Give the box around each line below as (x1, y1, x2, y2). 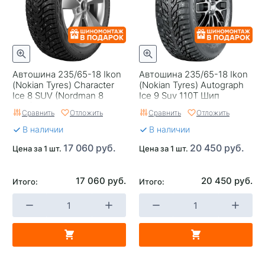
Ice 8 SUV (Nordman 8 (12, 89, 104, 101)
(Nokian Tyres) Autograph (139, 79, 244, 91)
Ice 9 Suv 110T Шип (139, 89, 219, 101)
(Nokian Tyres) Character (12, 79, 114, 91)
